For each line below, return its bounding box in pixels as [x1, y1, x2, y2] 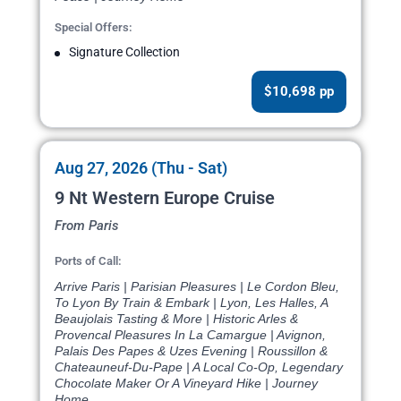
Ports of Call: [55, 254, 122, 269]
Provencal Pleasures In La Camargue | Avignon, [55, 328, 326, 343]
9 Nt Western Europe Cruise [55, 187, 275, 209]
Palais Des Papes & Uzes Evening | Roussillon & [55, 344, 328, 359]
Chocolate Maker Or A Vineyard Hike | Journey [55, 376, 318, 391]
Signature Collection [69, 45, 180, 60]
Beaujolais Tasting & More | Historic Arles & [55, 311, 298, 327]
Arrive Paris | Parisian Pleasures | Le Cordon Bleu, [55, 279, 339, 294]
